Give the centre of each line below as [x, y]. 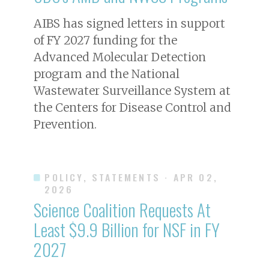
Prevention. [65, 124]
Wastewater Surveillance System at [132, 90]
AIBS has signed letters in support [129, 23]
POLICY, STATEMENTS [102, 177]
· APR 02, [192, 177]
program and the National [107, 74]
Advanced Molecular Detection [120, 57]
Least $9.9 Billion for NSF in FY [127, 229]
